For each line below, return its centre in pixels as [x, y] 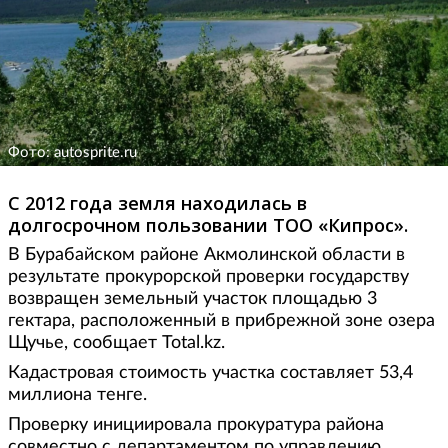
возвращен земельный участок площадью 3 [192, 298]
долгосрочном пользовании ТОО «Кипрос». [208, 224]
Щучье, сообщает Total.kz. [116, 342]
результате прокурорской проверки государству [208, 276]
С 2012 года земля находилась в [157, 202]
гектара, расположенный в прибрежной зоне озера [221, 320]
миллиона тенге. [77, 394]
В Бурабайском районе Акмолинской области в [206, 254]
